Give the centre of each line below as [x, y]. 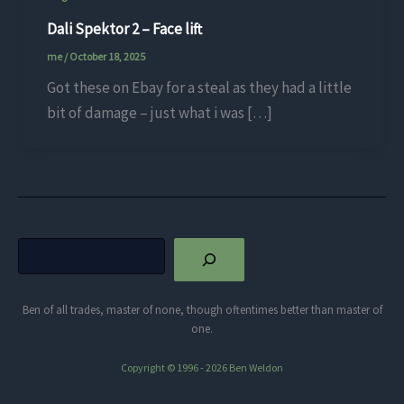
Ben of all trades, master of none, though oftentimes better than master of [202, 310]
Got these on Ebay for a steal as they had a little [199, 87]
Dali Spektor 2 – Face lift [124, 29]
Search [36, 247]
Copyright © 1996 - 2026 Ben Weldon [202, 368]
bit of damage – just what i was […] [159, 112]
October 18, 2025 [107, 56]
